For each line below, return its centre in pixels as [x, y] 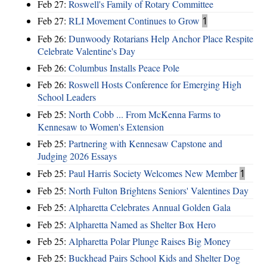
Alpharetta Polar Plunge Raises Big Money [150, 241]
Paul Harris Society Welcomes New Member [153, 173]
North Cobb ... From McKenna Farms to [145, 114]
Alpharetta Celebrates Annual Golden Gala [150, 207]
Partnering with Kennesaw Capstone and [145, 144]
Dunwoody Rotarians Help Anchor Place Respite [161, 38]
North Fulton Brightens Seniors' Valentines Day [159, 190]
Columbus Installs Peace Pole [124, 68]
